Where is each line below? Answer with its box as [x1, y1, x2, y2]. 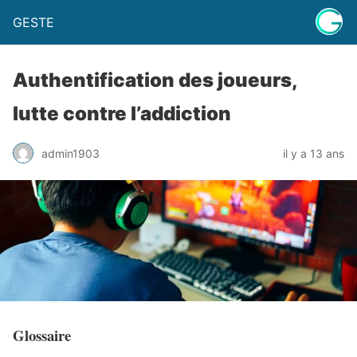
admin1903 [41, 146, 100, 160]
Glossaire [13, 324, 71, 346]
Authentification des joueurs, [13, 69, 297, 92]
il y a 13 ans [283, 146, 344, 160]
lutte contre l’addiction [13, 102, 231, 125]
